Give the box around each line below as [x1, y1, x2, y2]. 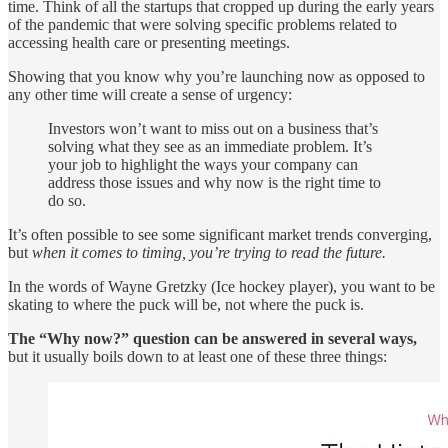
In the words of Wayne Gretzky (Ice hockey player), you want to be [8, 277, 435, 295]
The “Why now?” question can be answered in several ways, [8, 329, 417, 347]
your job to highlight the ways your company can [48, 155, 358, 173]
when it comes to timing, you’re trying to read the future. [32, 243, 386, 261]
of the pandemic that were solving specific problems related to [8, 15, 397, 33]
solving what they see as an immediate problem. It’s [48, 137, 372, 155]
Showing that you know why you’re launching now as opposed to [8, 67, 425, 85]
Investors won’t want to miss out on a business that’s [48, 119, 378, 137]
